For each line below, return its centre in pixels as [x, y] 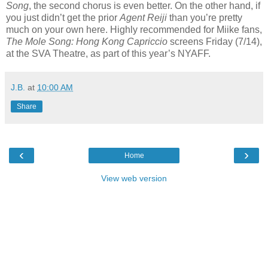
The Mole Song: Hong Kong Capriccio [88, 41]
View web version [134, 178]
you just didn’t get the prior [63, 17]
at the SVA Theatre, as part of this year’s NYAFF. [108, 53]
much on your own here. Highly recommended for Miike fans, [134, 29]
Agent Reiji [144, 17]
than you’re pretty [206, 17]
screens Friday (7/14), [216, 41]
